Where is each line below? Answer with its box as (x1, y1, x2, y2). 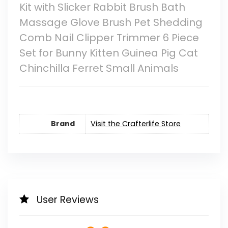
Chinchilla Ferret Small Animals (19, 61, 179, 76)
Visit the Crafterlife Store (90, 118, 181, 129)
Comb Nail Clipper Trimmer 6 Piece (19, 31, 199, 45)
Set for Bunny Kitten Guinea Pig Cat (19, 46, 198, 61)
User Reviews (36, 192, 99, 207)
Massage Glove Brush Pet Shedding (19, 15, 203, 30)
